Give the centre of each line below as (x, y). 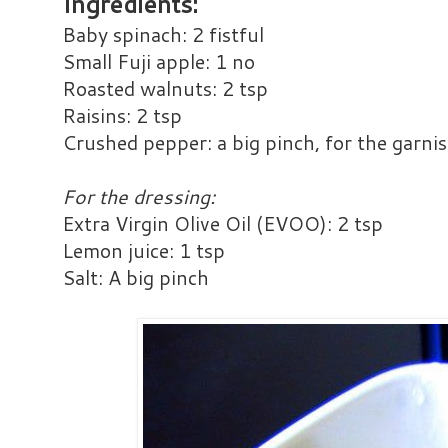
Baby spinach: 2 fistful (163, 35)
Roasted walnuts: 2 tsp (165, 89)
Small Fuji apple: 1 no (158, 62)
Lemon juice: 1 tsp (143, 251)
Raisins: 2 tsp (122, 116)
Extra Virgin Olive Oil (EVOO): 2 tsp (222, 224)
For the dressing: (138, 197)
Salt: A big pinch (135, 278)
